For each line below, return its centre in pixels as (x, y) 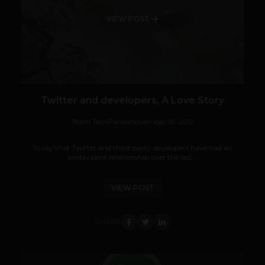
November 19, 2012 (162, 122)
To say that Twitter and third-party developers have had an (132, 148)
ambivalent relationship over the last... (132, 157)
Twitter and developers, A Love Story (132, 101)
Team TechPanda (101, 122)
